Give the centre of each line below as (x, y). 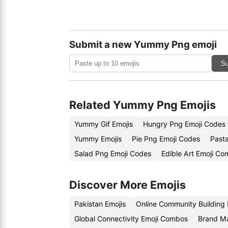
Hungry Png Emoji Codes (184, 124)
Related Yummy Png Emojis (142, 105)
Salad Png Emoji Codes (113, 153)
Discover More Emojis (127, 185)
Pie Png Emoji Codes (166, 139)
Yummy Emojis (98, 139)
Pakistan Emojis (100, 204)
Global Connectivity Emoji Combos (131, 219)
